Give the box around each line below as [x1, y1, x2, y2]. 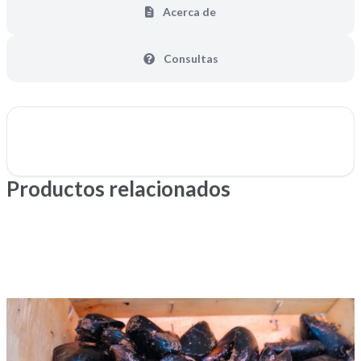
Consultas [160, 52, 218, 66]
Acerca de [160, 5, 216, 19]
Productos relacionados [6, 175, 230, 201]
